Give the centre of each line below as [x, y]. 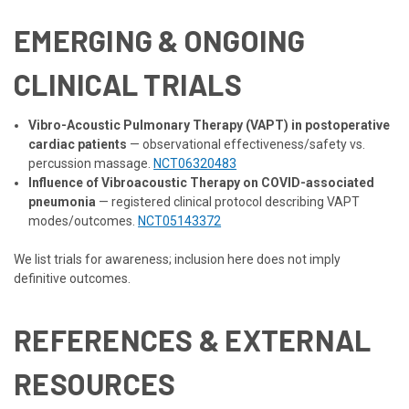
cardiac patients [78, 144]
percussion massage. [91, 163]
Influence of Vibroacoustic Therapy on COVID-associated [202, 182]
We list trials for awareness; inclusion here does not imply [177, 259]
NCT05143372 [180, 220]
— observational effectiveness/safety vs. [246, 144]
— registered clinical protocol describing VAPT [228, 201]
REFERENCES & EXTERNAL [193, 339]
